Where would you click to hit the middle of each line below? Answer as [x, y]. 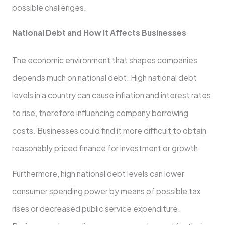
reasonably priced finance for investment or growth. [106, 148]
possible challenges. [49, 7]
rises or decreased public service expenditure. [96, 208]
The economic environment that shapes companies [104, 60]
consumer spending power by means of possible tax [106, 191]
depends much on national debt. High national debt [104, 78]
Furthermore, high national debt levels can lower [98, 173]
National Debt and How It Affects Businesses [99, 33]
